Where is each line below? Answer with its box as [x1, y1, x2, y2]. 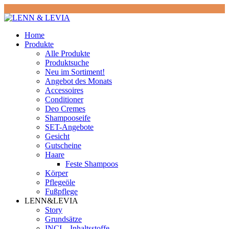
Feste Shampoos [65, 159, 118, 168]
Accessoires [45, 86, 83, 95]
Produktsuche [45, 58, 89, 67]
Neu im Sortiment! [45, 67, 105, 76]
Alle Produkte [45, 49, 90, 58]
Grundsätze [45, 215, 82, 223]
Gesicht [45, 132, 70, 141]
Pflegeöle [45, 178, 75, 187]
